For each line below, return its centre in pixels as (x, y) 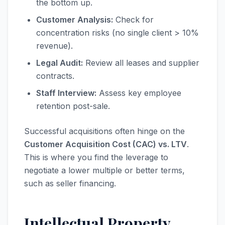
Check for (133, 20)
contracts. (55, 76)
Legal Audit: (60, 63)
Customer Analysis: (75, 20)
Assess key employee (139, 93)
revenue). (54, 46)
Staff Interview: (66, 93)
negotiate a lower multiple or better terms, (104, 170)
